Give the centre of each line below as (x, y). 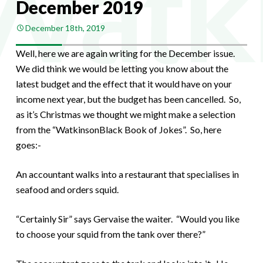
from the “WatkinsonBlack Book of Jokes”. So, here (118, 129)
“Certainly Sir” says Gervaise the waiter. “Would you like (127, 218)
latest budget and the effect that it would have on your (124, 83)
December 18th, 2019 (65, 28)
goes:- (28, 144)
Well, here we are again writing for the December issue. (126, 53)
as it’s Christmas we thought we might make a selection (125, 114)
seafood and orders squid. (67, 189)
